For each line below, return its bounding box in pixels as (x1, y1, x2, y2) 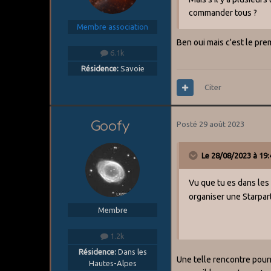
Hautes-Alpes (88, 258, 137, 267)
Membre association (77, 22, 149, 31)
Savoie (118, 64, 145, 73)
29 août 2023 (199, 120, 245, 129)
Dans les (116, 247, 147, 256)
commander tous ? (189, 8, 258, 18)
